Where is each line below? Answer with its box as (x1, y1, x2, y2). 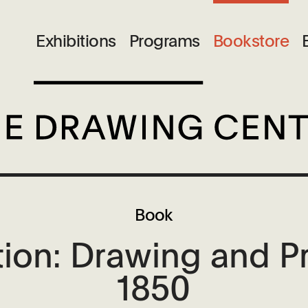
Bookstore (212, 29, 289, 52)
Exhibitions (36, 29, 116, 52)
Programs (129, 29, 200, 52)
